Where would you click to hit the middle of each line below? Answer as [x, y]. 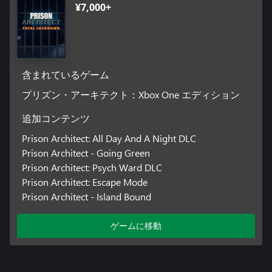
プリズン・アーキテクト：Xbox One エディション [131, 95]
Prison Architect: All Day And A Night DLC [109, 138]
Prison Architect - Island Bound [86, 197]
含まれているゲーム [65, 76]
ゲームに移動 [136, 226]
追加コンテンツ [56, 119]
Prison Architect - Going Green [86, 153]
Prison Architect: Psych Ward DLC [92, 168]
